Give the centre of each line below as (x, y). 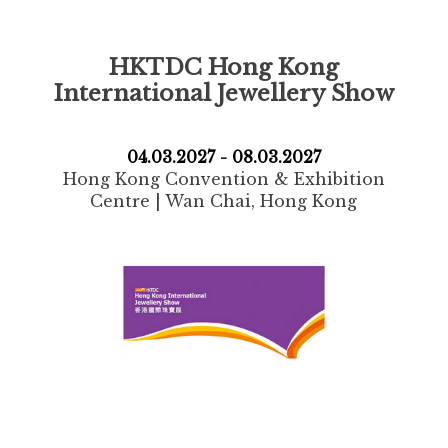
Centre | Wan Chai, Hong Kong (224, 200)
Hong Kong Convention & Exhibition (223, 178)
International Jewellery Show (223, 92)
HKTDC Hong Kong (223, 66)
